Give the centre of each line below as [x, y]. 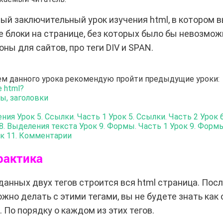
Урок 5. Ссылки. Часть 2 [153, 116]
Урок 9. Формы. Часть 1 [123, 126]
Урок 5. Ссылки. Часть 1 [61, 116]
